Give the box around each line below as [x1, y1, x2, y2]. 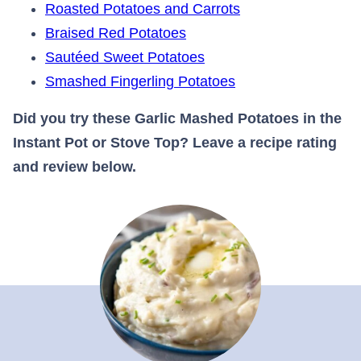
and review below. [13, 158, 136, 175]
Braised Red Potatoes [45, 24, 186, 41]
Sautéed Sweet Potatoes [45, 48, 205, 65]
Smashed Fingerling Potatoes [45, 73, 235, 89]
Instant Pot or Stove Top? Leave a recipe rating [13, 134, 337, 151]
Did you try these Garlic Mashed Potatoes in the [13, 110, 342, 127]
